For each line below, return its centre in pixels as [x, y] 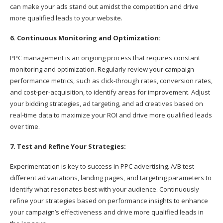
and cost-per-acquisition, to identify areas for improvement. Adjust [110, 92]
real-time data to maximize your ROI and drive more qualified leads [111, 115]
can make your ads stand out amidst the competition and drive [104, 6]
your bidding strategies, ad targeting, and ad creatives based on [107, 103]
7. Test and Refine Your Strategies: [69, 146]
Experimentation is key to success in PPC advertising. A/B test [102, 166]
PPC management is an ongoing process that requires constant [105, 57]
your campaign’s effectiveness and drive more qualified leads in [107, 212]
